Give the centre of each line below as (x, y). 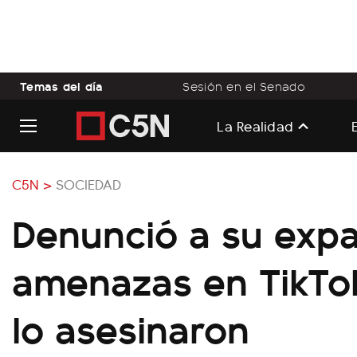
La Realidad (255, 125)
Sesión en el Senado (244, 86)
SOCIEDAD (88, 184)
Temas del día (62, 86)
